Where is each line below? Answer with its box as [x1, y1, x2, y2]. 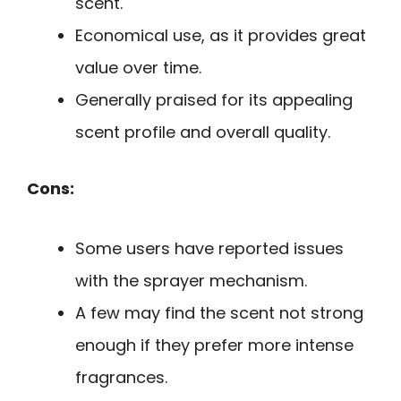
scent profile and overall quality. [75, 121, 330, 144]
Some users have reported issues [75, 236, 344, 260]
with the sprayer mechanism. [75, 269, 307, 292]
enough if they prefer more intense [75, 333, 354, 356]
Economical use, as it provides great [75, 24, 366, 47]
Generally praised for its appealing [75, 89, 353, 112]
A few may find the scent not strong [75, 301, 363, 324]
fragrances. [75, 365, 167, 388]
